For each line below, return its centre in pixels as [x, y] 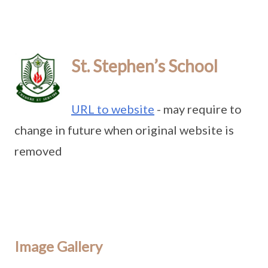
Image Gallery [58, 246]
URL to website [113, 109]
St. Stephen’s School [144, 66]
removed [38, 151]
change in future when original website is [124, 130]
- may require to [198, 109]
